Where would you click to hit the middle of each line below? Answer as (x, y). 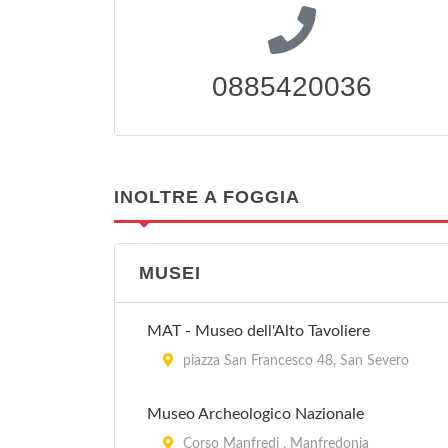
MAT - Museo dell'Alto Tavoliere (258, 331)
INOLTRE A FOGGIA (207, 197)
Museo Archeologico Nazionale (255, 414)
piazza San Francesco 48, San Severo (294, 361)
